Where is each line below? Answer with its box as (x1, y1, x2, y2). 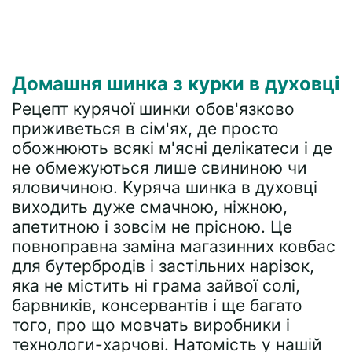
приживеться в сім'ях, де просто (12, 119, 279, 138)
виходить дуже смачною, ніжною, (12, 197, 288, 217)
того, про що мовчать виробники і (12, 315, 290, 335)
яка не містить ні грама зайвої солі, (12, 276, 300, 295)
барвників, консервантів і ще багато (12, 295, 302, 315)
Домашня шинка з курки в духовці (12, 72, 340, 95)
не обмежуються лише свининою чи (12, 158, 307, 178)
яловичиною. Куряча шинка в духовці (12, 178, 317, 197)
